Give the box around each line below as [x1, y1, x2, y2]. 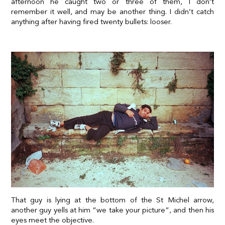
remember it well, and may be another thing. [11, 7, 170, 16]
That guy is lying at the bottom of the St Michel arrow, [11, 195, 214, 204]
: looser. [147, 17, 172, 26]
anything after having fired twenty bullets [11, 17, 147, 26]
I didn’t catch [169, 7, 214, 16]
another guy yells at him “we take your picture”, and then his [11, 205, 214, 214]
